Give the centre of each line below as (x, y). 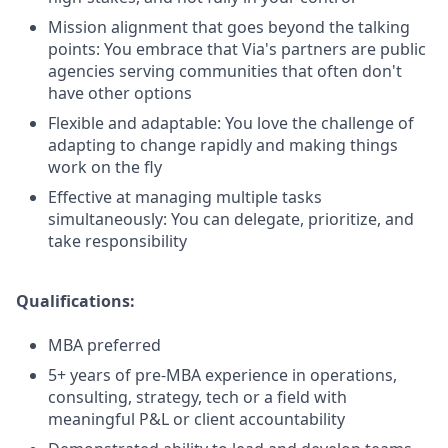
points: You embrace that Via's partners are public (237, 49)
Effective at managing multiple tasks (185, 197)
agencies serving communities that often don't (225, 71)
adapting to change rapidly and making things (223, 145)
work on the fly (105, 167)
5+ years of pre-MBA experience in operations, (222, 375)
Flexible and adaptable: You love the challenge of (231, 123)
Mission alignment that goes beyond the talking (229, 27)
